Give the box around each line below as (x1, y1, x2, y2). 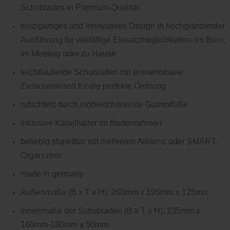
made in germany (21, 169, 84, 178)
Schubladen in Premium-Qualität (21, 3, 139, 12)
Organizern (21, 151, 61, 160)
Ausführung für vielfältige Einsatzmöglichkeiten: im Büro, (21, 35, 225, 44)
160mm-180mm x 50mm (21, 220, 108, 229)
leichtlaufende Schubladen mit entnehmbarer (21, 68, 184, 76)
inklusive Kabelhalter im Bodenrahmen (21, 119, 162, 127)
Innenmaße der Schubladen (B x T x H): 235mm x (21, 206, 200, 215)
